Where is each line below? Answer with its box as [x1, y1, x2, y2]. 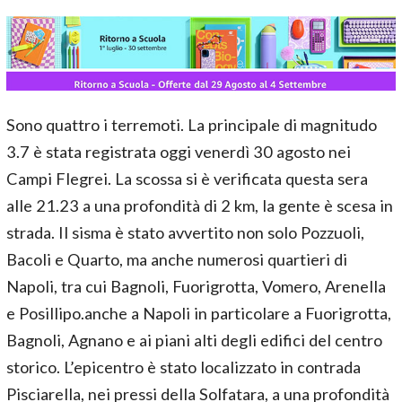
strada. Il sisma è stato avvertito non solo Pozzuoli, [6, 222, 364, 242]
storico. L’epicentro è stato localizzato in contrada [6, 356, 361, 377]
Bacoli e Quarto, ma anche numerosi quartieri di [6, 249, 347, 269]
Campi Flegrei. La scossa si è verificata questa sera [6, 168, 368, 188]
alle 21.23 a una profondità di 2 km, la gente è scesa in [6, 195, 393, 215]
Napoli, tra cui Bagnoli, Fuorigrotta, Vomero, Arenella [6, 275, 386, 296]
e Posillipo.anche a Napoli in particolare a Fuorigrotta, [6, 302, 391, 323]
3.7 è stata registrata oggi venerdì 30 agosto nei [6, 141, 351, 162]
